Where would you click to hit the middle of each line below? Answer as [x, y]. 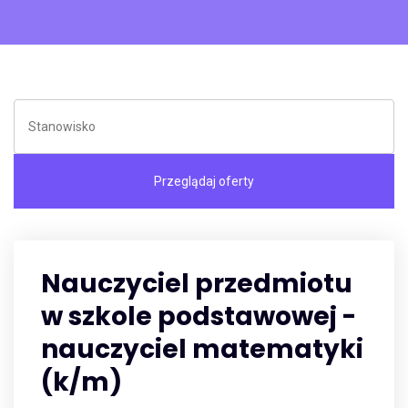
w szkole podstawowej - [199, 316]
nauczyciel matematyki [202, 349]
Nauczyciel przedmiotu [197, 284]
